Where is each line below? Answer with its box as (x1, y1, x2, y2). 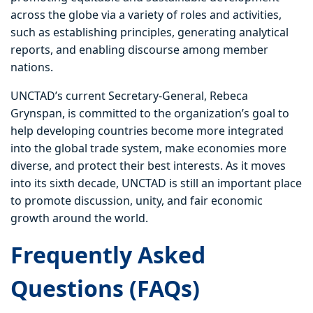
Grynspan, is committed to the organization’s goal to (10, 105, 289, 122)
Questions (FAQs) (10, 273, 200, 304)
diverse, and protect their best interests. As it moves (10, 158, 286, 174)
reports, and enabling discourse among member (10, 42, 268, 58)
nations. (10, 59, 53, 75)
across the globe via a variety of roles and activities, (10, 7, 282, 23)
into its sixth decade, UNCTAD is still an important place (10, 175, 302, 191)
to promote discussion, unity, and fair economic (10, 193, 263, 209)
